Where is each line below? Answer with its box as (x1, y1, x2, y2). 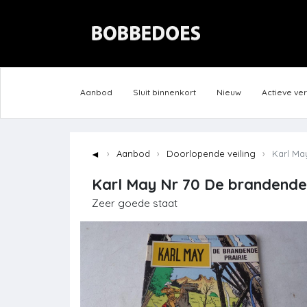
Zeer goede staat (92, 197, 177, 210)
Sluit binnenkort (133, 87, 196, 98)
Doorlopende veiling (167, 148, 256, 160)
